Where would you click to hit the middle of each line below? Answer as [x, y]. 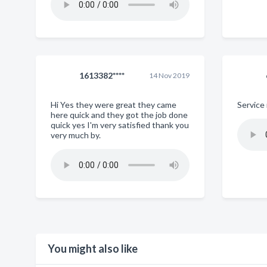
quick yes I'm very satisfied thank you [120, 125]
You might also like [93, 249]
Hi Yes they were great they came [114, 105]
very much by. [76, 135]
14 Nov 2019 [170, 75]
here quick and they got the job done [119, 115]
